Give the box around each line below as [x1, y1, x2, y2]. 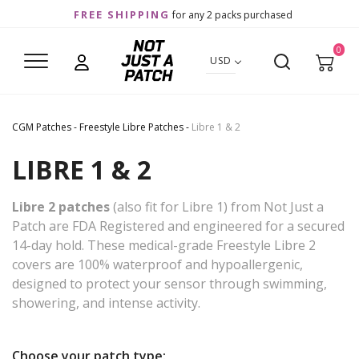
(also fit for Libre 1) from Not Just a [110, 198, 324, 216]
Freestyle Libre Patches [79, 120, 184, 135]
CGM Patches [12, 120, 71, 135]
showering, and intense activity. [12, 294, 200, 313]
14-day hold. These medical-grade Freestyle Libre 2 [12, 236, 316, 255]
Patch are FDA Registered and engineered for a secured [12, 217, 345, 236]
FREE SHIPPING [73, 7, 170, 22]
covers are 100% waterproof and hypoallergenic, [12, 256, 303, 274]
